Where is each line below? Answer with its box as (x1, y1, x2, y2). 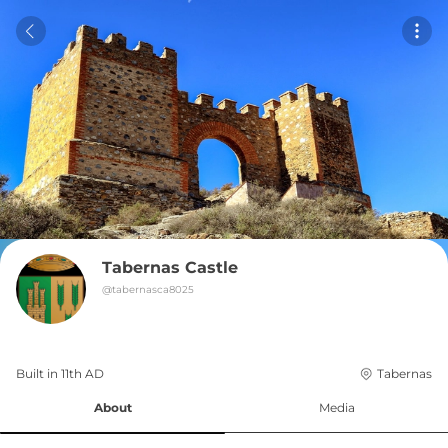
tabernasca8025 (112, 283, 194, 296)
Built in (16, 366, 61, 381)
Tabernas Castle (102, 258, 238, 277)
